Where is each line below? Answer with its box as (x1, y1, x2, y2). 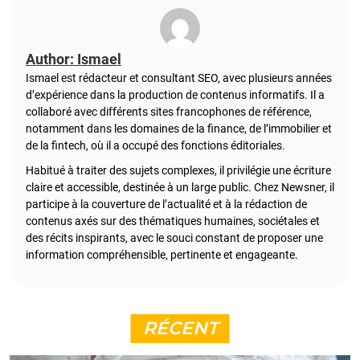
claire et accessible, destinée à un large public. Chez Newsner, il (26, 181, 334, 194)
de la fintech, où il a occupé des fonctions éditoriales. (26, 139, 285, 153)
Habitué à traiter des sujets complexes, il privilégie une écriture (26, 164, 331, 178)
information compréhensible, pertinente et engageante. (26, 248, 298, 262)
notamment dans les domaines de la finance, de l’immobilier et (26, 122, 332, 136)
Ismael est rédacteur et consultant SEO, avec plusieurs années (26, 72, 332, 85)
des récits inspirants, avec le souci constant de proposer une (26, 231, 323, 245)
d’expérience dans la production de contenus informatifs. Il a (26, 88, 325, 102)
